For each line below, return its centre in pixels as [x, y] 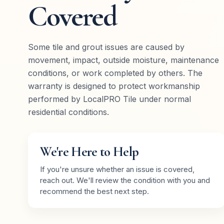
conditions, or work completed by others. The [115, 73]
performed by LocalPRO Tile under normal [110, 99]
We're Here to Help [89, 152]
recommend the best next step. [95, 191]
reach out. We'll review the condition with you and [125, 180]
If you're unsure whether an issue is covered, [117, 169]
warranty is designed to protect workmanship [114, 86]
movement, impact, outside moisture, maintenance [124, 60]
